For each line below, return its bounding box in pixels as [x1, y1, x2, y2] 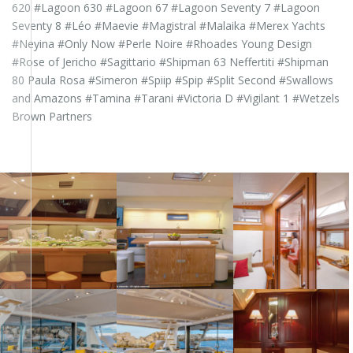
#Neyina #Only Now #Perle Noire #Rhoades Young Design [12, 36, 312, 52]
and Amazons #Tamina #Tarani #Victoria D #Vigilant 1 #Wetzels [12, 91, 340, 106]
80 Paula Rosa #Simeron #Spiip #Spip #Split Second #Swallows [12, 72, 333, 88]
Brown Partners [12, 109, 92, 124]
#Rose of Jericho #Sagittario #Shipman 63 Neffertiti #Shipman [12, 54, 329, 70]
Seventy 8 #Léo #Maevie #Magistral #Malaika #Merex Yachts [12, 18, 325, 34]
